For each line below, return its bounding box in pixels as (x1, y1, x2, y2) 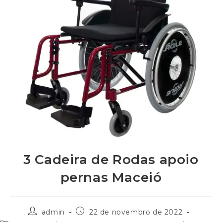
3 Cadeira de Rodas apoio (23, 151, 199, 167)
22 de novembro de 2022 (89, 207, 183, 217)
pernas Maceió (60, 169, 162, 185)
